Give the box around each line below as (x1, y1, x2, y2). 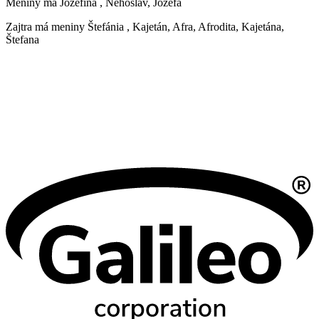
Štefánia (88, 21, 124, 33)
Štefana (6, 33, 39, 46)
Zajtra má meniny (6, 21, 88, 33)
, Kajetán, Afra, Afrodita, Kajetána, (127, 21, 284, 33)
